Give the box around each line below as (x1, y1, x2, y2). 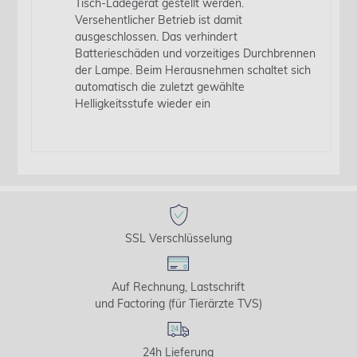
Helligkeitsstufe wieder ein (75, 96, 211, 111)
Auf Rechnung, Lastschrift (112, 280, 245, 295)
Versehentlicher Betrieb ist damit (75, 12, 243, 27)
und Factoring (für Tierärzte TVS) (94, 296, 262, 312)
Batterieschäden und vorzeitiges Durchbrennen (75, 45, 316, 61)
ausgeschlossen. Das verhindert (75, 29, 238, 44)
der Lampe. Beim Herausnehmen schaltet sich (75, 62, 312, 77)
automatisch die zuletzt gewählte (75, 79, 245, 94)
